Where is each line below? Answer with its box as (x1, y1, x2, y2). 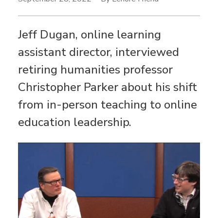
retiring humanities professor (18, 61, 173, 77)
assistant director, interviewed (18, 44, 180, 60)
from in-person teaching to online (18, 96, 198, 112)
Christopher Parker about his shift (18, 79, 198, 95)
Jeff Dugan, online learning (18, 26, 162, 42)
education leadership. (18, 114, 132, 130)
